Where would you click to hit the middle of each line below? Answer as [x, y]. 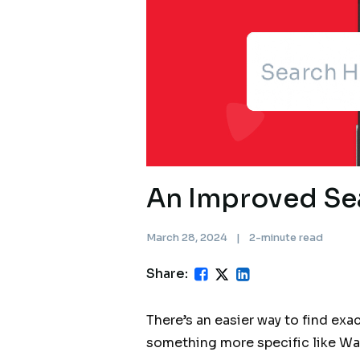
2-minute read [286, 238]
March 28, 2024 [188, 238]
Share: [167, 274]
